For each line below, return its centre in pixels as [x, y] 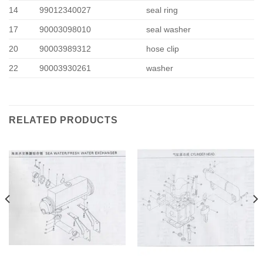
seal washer [169, 29]
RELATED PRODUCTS [63, 120]
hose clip [163, 48]
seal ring [162, 10]
